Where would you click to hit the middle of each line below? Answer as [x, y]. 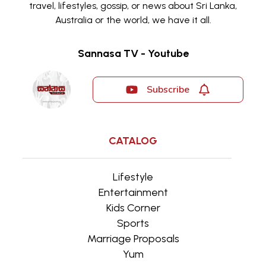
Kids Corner [133, 208]
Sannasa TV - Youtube [133, 53]
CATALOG [133, 140]
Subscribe [168, 89]
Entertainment [133, 192]
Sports [133, 223]
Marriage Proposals [133, 238]
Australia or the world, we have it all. [133, 20]
